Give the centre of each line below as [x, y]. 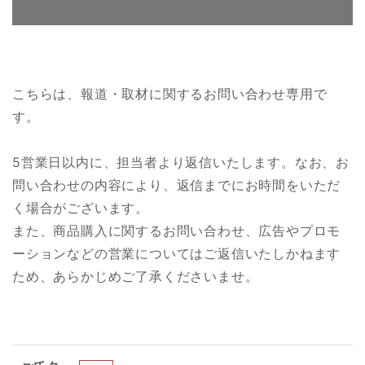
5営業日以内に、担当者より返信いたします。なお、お [181, 162]
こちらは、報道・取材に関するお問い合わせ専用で [170, 94]
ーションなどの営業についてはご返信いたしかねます [177, 253]
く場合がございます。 [81, 208]
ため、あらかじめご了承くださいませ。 [136, 276]
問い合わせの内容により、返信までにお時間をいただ [177, 185]
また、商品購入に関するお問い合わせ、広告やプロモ [177, 231]
